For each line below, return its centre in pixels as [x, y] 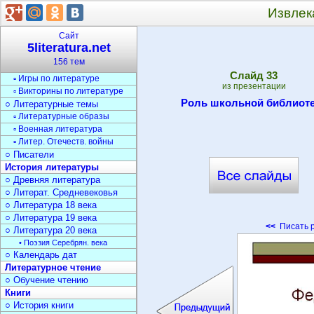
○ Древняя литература [53, 180]
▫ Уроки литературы [53, 53]
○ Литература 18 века [51, 205]
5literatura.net [69, 48]
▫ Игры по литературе [56, 78]
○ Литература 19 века [51, 218]
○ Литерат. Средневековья [61, 192]
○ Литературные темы [52, 104]
